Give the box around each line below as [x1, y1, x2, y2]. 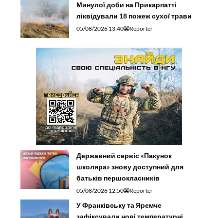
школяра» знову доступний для [76, 162, 184, 171]
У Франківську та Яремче [76, 200, 162, 209]
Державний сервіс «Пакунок [76, 151, 172, 160]
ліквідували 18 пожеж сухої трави [76, 11, 192, 20]
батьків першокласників [76, 173, 160, 182]
